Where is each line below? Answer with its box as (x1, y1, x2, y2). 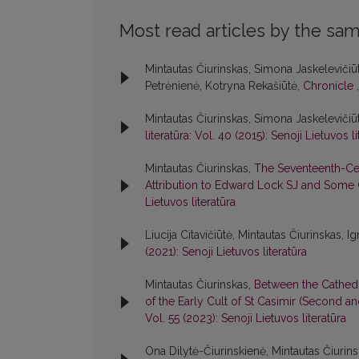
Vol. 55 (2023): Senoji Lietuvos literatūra (145, 312, 346, 325)
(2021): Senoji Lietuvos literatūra (145, 245, 307, 259)
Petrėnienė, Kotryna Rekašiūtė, (145, 79, 303, 93)
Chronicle (303, 79, 357, 93)
